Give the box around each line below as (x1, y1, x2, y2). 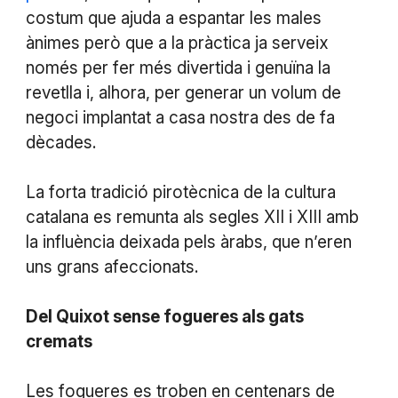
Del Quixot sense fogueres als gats (25, 306, 304, 327)
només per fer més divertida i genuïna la (25, 57, 330, 78)
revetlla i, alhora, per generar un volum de (25, 82, 341, 103)
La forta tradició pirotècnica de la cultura (25, 181, 336, 203)
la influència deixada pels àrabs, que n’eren (25, 231, 352, 252)
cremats (25, 330, 92, 352)
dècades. (25, 131, 96, 153)
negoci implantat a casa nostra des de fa (25, 107, 335, 128)
